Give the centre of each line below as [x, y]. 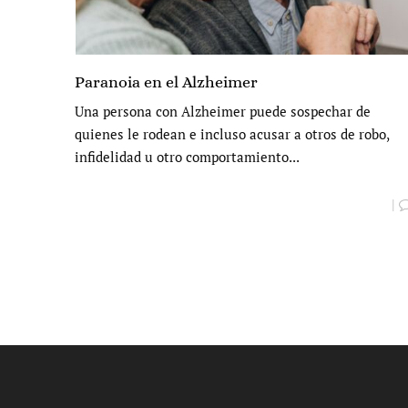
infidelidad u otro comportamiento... [187, 157]
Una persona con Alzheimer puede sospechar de [223, 112]
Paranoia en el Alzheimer [166, 82]
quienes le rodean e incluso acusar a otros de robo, [232, 134]
